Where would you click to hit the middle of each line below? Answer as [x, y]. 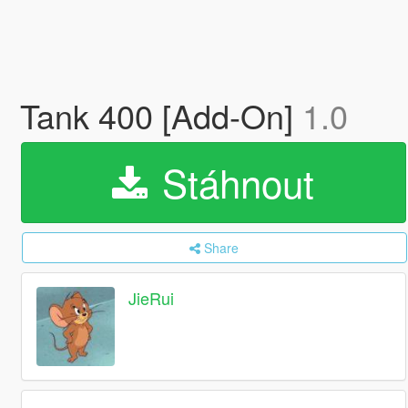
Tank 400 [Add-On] [161, 115]
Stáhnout [233, 182]
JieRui [152, 298]
